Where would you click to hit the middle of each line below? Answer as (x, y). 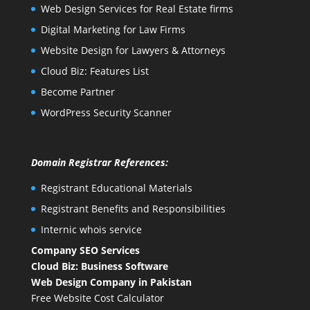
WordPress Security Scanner (106, 113)
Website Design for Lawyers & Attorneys (133, 51)
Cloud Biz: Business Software (99, 266)
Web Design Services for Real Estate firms (137, 9)
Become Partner (77, 92)
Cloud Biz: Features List (94, 71)
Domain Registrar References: (99, 162)
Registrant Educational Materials (116, 188)
